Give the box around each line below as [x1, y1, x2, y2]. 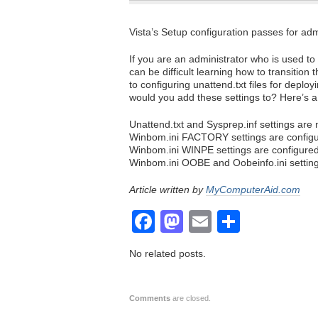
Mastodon [183, 209, 284, 234]
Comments [129, 294, 170, 302]
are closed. [170, 294, 211, 302]
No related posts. [129, 248, 206, 259]
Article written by [129, 184, 206, 195]
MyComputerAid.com [206, 184, 300, 195]
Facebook [155, 209, 256, 234]
